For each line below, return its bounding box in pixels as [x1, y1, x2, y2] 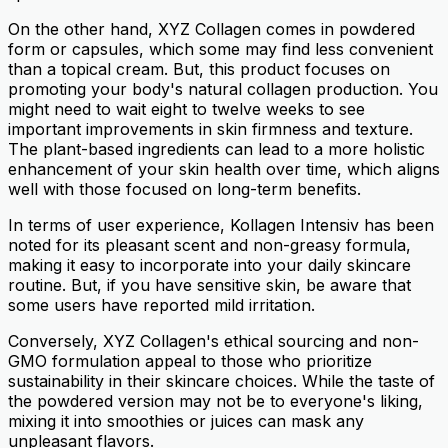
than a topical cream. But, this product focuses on [8, 58, 390, 79]
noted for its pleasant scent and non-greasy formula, [8, 234, 411, 255]
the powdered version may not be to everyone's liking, [8, 390, 423, 411]
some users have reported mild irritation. [8, 294, 315, 315]
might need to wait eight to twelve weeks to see [8, 98, 365, 119]
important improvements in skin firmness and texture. [8, 118, 413, 139]
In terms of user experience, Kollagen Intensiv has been [8, 214, 434, 235]
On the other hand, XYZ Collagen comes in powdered [8, 18, 415, 39]
